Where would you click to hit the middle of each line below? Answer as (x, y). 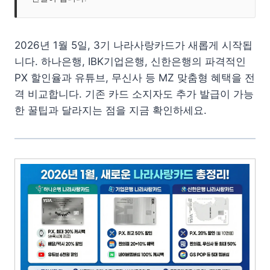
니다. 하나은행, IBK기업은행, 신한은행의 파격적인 (130, 62)
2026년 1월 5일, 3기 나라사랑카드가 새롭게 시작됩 (133, 46)
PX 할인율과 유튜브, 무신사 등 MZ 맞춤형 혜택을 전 (135, 78)
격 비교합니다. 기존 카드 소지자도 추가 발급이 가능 (134, 94)
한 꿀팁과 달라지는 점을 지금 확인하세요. (111, 111)
